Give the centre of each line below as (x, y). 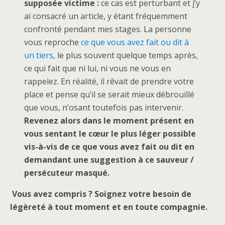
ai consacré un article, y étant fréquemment (106, 16)
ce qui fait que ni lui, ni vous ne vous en (98, 68)
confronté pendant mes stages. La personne (108, 29)
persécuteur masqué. (67, 173)
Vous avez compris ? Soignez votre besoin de (101, 194)
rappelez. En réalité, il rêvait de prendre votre (109, 81)
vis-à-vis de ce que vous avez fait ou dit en (109, 146)
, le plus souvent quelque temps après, (126, 55)
